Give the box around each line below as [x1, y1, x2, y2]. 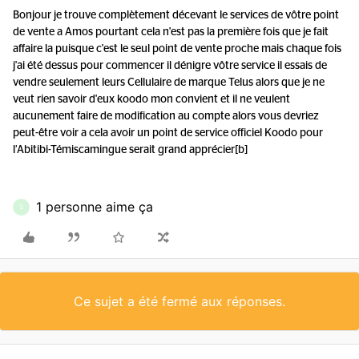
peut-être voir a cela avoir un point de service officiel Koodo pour [13, 127, 323, 139]
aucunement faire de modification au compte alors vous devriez [13, 111, 319, 122]
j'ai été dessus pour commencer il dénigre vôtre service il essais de [13, 60, 327, 71]
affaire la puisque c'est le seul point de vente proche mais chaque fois [13, 43, 341, 54]
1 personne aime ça [36, 199, 153, 215]
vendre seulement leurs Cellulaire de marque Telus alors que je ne [13, 77, 325, 88]
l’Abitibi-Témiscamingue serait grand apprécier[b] [13, 144, 248, 155]
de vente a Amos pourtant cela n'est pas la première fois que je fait [13, 26, 329, 38]
